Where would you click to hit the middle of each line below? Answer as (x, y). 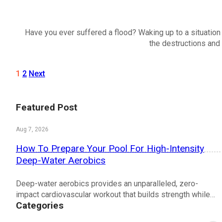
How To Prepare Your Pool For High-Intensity (110, 148)
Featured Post (47, 107)
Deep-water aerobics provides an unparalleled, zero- (107, 184)
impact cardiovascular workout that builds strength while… (115, 194)
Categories (40, 205)
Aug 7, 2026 (32, 129)
